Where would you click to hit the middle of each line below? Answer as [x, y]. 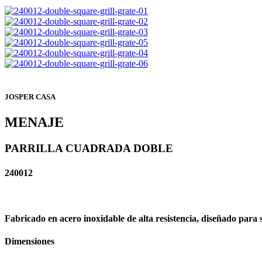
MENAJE [34, 123]
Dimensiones [30, 242]
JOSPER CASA [30, 97]
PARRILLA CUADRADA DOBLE [89, 149]
